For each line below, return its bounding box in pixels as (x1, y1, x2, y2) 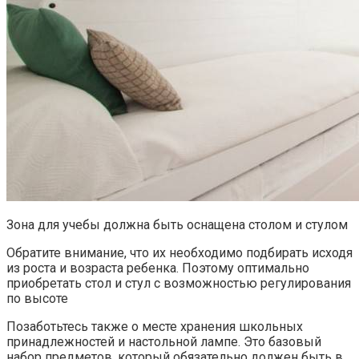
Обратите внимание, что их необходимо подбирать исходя (6, 244, 353, 260)
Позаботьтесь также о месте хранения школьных (6, 318, 303, 334)
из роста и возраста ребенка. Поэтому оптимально (6, 260, 309, 276)
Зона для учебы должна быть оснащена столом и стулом (6, 216, 348, 232)
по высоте (6, 290, 68, 306)
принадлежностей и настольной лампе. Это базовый (6, 333, 321, 349)
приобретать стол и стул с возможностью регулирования (6, 275, 351, 291)
